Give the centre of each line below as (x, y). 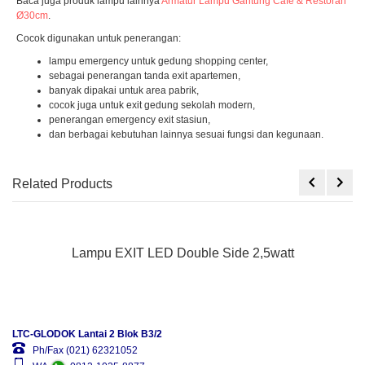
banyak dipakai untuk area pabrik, (124, 91)
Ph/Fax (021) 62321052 (83, 351)
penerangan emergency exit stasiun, (130, 120)
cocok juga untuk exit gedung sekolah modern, (152, 106)
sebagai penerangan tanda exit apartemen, (145, 76)
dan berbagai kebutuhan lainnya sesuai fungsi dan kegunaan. (186, 135)
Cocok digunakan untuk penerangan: (99, 39)
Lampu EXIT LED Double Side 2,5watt (182, 254)
